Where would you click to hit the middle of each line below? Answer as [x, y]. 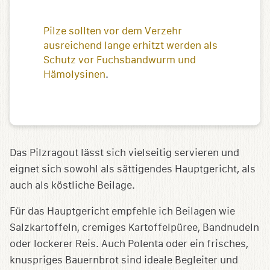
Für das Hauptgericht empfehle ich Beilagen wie [122, 212]
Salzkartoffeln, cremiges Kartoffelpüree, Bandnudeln [134, 228]
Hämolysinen [74, 75]
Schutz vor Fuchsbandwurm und [120, 60]
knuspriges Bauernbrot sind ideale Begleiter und [124, 260]
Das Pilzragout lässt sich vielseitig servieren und [124, 153]
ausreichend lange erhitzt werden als [130, 46]
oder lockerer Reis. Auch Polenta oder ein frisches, [129, 244]
